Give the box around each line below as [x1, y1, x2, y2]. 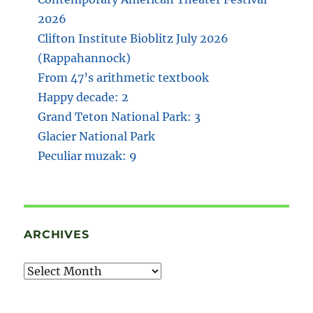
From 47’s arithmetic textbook [38, 71, 210, 85]
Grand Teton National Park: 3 [38, 110, 201, 124]
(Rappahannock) [38, 51, 131, 66]
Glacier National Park [38, 129, 156, 144]
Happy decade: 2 [38, 90, 129, 105]
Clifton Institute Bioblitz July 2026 [38, 31, 229, 46]
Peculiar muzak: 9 [38, 149, 138, 163]
